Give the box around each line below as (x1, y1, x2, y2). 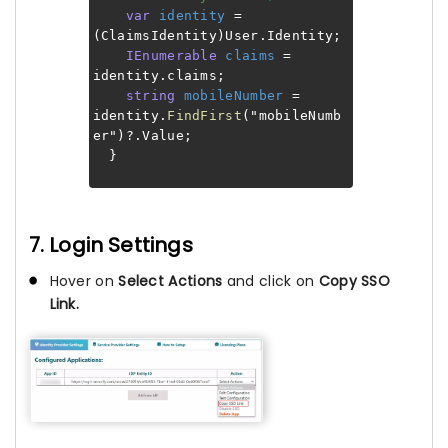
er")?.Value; (92, 127, 193, 143)
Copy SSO (318, 271, 391, 292)
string (125, 87, 176, 103)
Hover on (49, 271, 119, 292)
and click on (222, 271, 319, 292)
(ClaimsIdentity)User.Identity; (92, 27, 342, 43)
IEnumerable (125, 47, 218, 63)
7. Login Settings (28, 231, 193, 260)
